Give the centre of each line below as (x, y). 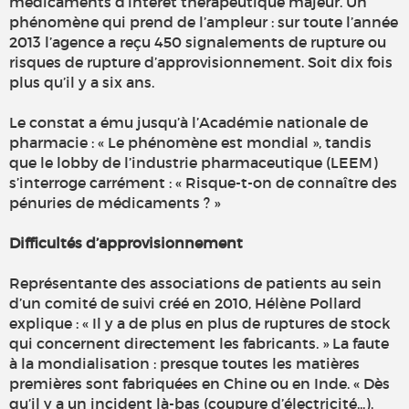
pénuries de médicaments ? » (115, 203)
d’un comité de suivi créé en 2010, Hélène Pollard (185, 304)
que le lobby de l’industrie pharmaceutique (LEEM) (194, 163)
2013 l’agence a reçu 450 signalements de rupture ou (198, 42)
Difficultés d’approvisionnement (126, 243)
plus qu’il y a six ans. (82, 83)
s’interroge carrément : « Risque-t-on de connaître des (203, 183)
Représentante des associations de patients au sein (195, 283)
